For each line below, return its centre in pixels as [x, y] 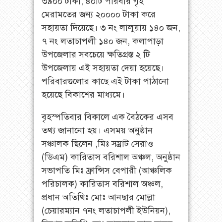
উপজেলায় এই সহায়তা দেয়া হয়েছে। [103, 68]
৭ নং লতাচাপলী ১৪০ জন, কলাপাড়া [103, 41]
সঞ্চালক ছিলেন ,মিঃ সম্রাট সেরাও [97, 143]
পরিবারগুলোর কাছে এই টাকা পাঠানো [105, 81]
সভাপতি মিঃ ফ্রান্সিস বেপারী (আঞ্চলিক [107, 170]
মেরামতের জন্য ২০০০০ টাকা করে [99, 14]
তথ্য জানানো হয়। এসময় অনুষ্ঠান [97, 130]
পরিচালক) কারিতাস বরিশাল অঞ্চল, [102, 184]
